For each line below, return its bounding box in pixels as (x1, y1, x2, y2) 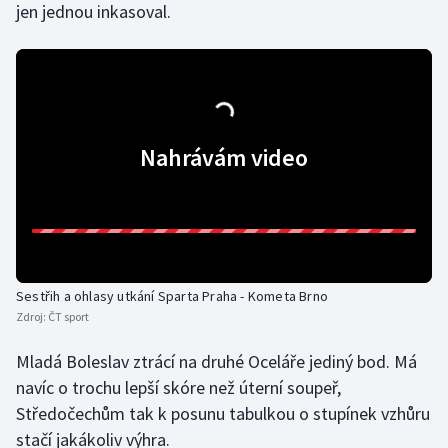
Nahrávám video (140, 142, 308, 173)
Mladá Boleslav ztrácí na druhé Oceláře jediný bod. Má (16, 350, 417, 373)
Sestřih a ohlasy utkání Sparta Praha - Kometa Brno (16, 287, 328, 305)
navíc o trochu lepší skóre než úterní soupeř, (16, 376, 341, 399)
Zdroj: (16, 309, 48, 324)
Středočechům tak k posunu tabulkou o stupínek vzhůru (16, 402, 430, 425)
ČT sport (48, 309, 89, 324)
